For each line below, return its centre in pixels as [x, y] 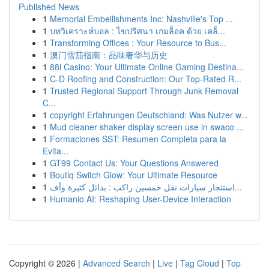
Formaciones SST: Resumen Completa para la [138, 139]
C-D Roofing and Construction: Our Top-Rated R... [146, 79]
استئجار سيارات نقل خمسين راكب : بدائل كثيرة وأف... [238, 187]
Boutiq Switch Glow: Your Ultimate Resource [134, 175]
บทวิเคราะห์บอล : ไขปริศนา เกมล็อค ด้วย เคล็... [138, 31]
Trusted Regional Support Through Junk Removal [144, 91]
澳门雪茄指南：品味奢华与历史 [109, 55]
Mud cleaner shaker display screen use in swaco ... [147, 127]
